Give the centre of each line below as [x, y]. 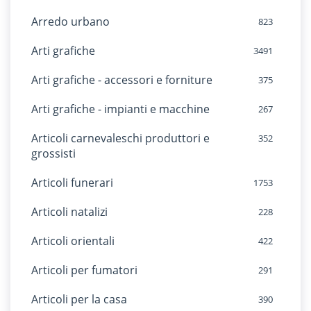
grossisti [53, 153]
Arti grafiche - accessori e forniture [122, 80]
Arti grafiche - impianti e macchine [120, 109]
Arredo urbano [70, 22]
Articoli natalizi [69, 212]
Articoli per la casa [79, 299]
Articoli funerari [72, 183]
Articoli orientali [73, 241]
